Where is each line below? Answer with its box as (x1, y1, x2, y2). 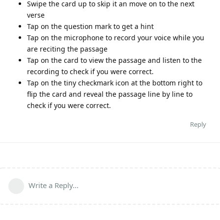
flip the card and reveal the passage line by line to (27, 89, 192, 99)
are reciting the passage (27, 44, 108, 54)
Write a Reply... (28, 180, 79, 190)
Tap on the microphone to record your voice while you (27, 32, 204, 42)
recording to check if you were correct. (27, 66, 154, 76)
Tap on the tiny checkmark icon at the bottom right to (27, 78, 202, 87)
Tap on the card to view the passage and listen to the (27, 55, 202, 65)
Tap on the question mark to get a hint (27, 21, 154, 31)
